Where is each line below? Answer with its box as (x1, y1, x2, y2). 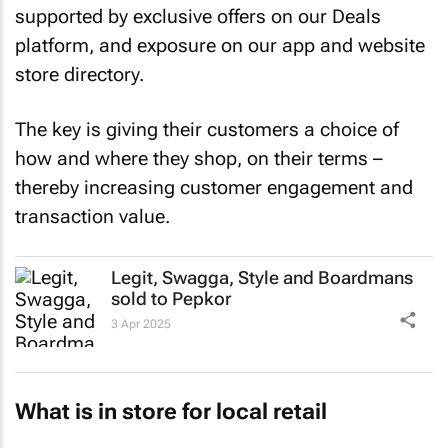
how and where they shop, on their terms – (15, 146, 383, 170)
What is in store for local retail (15, 398, 327, 424)
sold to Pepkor (111, 288, 231, 309)
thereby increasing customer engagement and (15, 175, 413, 199)
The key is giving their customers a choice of (15, 117, 399, 141)
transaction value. (15, 204, 170, 228)
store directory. (15, 63, 144, 86)
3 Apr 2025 (111, 317, 171, 331)
